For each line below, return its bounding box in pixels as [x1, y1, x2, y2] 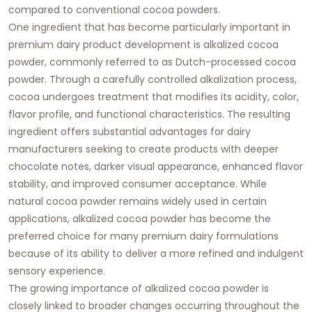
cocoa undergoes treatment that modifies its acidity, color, [8, 89, 299, 104]
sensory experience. [8, 263, 105, 278]
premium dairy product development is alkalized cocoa [8, 37, 279, 52]
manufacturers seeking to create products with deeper [8, 141, 279, 156]
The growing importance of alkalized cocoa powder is [8, 281, 269, 295]
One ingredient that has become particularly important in [8, 19, 290, 34]
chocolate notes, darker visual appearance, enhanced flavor [8, 159, 303, 173]
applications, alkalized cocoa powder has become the [8, 211, 271, 226]
